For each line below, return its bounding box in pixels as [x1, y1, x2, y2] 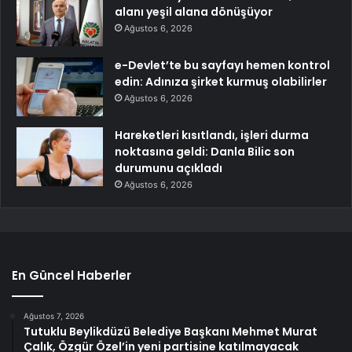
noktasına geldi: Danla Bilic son [115, 144, 295, 160]
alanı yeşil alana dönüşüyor [115, 4, 273, 20]
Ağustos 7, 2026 [24, 311, 84, 321]
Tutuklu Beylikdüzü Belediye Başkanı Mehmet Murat [24, 324, 317, 340]
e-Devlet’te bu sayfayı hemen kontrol [115, 57, 330, 74]
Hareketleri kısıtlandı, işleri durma [115, 127, 309, 144]
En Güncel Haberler [12, 267, 131, 284]
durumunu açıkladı [115, 160, 222, 177]
